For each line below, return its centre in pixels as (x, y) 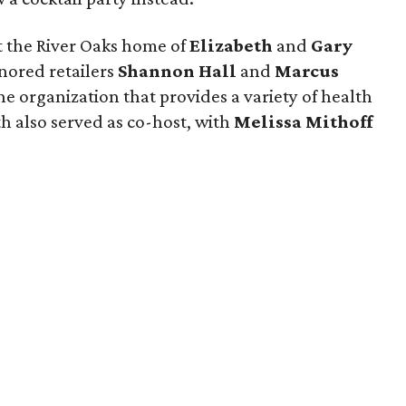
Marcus (307, 71)
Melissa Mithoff (304, 121)
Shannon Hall (179, 71)
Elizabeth (232, 45)
